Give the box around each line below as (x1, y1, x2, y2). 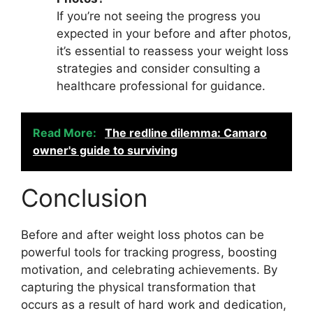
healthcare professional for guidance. (57, 78, 265, 93)
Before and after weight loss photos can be (21, 228, 264, 242)
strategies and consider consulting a (57, 61, 261, 75)
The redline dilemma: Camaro (105, 126, 267, 140)
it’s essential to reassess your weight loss (57, 43, 289, 58)
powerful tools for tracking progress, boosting (21, 245, 277, 259)
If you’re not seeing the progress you (57, 8, 261, 23)
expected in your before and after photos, (57, 26, 291, 41)
